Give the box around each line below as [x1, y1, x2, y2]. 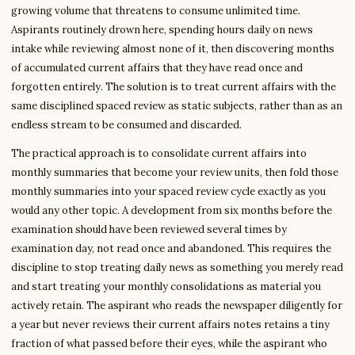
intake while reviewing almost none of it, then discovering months [11, 42, 334, 55]
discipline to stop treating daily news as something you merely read [11, 261, 343, 274]
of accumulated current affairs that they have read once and [11, 61, 303, 74]
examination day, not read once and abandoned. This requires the [11, 242, 331, 255]
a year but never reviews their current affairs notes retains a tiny [11, 318, 330, 331]
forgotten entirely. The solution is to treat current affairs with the [11, 80, 336, 94]
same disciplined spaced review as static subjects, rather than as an [11, 99, 342, 113]
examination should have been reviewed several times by [11, 223, 287, 236]
